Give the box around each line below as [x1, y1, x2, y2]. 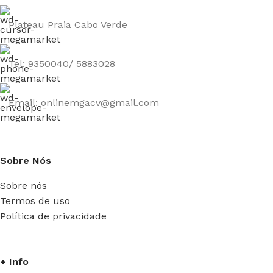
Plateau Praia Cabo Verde [9, 19, 127, 31]
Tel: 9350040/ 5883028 [9, 58, 115, 70]
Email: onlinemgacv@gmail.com [9, 97, 159, 109]
